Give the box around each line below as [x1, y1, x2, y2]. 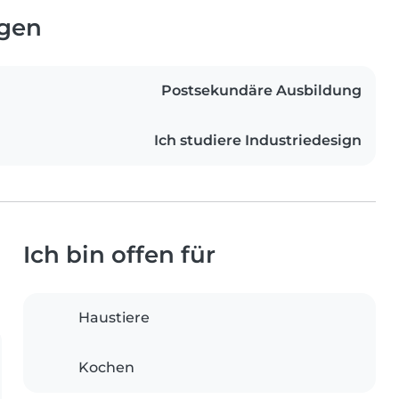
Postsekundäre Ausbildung [161, 82, 362, 100]
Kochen [78, 359, 134, 377]
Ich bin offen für [23, 240, 216, 269]
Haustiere [78, 309, 150, 327]
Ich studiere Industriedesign [154, 132, 362, 150]
